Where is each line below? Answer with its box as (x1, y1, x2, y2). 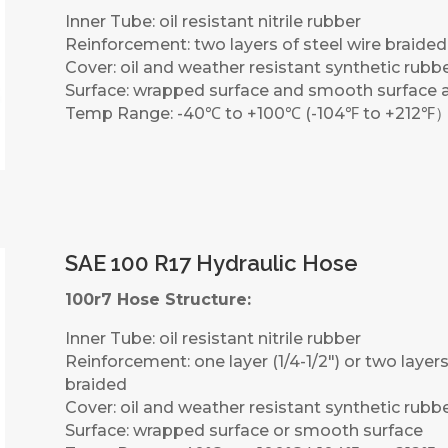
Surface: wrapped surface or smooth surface (64, 421, 423, 441)
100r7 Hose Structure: (64, 290, 251, 310)
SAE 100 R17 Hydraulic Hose (64, 250, 358, 277)
